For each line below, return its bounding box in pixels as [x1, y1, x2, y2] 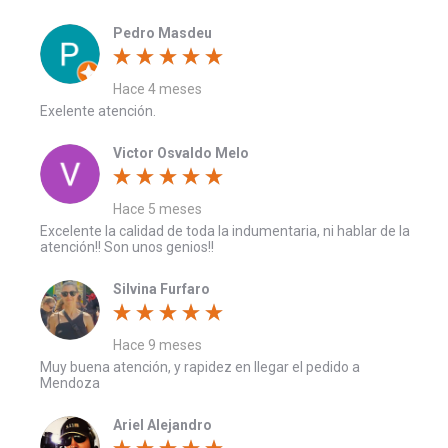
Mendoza [40, 374, 100, 391]
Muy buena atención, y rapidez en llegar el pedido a [40, 358, 360, 375]
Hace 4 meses [113, 80, 202, 97]
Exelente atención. [40, 102, 156, 119]
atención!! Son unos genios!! [40, 238, 214, 255]
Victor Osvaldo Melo [113, 144, 249, 161]
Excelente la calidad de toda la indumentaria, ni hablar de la [40, 222, 410, 239]
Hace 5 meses [113, 200, 202, 217]
